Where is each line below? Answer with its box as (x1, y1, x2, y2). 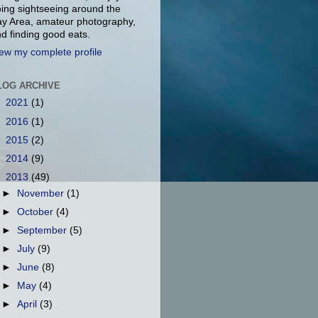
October (17, 206, 57, 217)
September (17, 224, 70, 236)
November (17, 187, 67, 199)
